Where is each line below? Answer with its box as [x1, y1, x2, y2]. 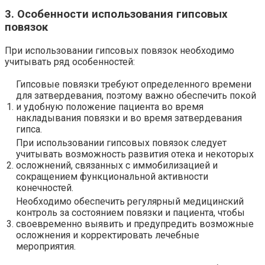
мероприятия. [16, 241, 76, 252]
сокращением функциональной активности [16, 171, 208, 182]
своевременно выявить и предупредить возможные [16, 218, 254, 230]
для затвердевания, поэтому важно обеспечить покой [16, 90, 256, 101]
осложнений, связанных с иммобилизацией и [16, 160, 218, 171]
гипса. [16, 124, 42, 135]
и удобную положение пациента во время [16, 101, 203, 112]
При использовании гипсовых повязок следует [16, 137, 227, 148]
